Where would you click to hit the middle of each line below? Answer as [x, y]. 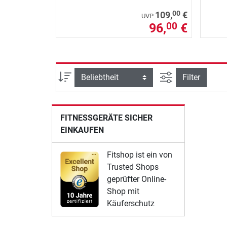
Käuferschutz [131, 204]
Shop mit [123, 192]
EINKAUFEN [82, 130]
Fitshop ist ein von [140, 155]
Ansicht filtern [198, 75]
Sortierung [90, 75]
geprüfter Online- [137, 179]
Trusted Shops [133, 167]
